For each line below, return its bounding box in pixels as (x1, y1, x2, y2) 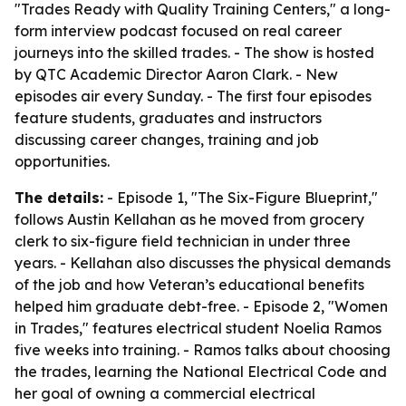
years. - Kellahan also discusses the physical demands (14, 254, 391, 272)
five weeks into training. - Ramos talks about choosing (14, 341, 391, 359)
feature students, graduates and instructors (14, 109, 322, 127)
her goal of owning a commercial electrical (14, 384, 315, 402)
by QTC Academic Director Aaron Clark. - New (14, 65, 338, 83)
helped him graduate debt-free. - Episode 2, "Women (14, 297, 388, 315)
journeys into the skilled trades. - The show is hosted (14, 43, 374, 62)
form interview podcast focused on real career (14, 22, 342, 40)
